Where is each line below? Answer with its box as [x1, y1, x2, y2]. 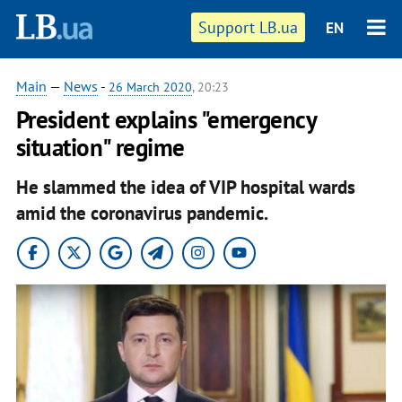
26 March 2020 [108, 79, 192, 95]
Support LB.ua [198, 17, 299, 38]
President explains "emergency [15, 104, 317, 135]
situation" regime [15, 132, 185, 162]
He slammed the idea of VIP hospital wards [15, 174, 355, 199]
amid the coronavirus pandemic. [15, 200, 268, 225]
